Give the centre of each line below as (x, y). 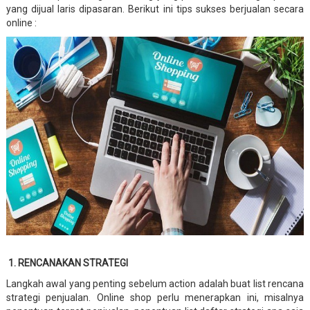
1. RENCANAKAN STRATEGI (68, 263)
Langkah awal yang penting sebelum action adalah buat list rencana (155, 283)
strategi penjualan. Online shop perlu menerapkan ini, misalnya (155, 297)
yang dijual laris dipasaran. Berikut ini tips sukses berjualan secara (155, 9)
